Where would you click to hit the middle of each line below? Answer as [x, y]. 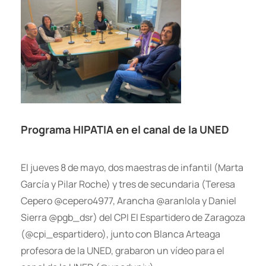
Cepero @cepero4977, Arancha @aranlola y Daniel [129, 200]
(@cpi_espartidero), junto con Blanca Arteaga [121, 234]
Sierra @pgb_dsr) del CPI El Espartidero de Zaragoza [133, 217]
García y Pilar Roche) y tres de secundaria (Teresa [128, 184]
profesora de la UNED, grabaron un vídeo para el [123, 250]
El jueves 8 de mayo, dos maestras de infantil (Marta [132, 167]
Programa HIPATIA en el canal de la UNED [125, 129]
